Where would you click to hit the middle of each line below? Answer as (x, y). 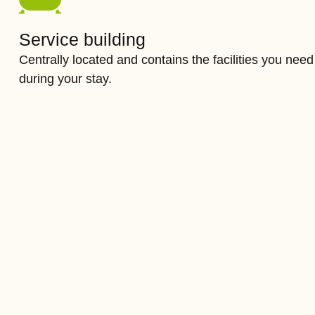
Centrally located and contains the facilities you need (166, 60)
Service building (82, 39)
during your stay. (65, 79)
